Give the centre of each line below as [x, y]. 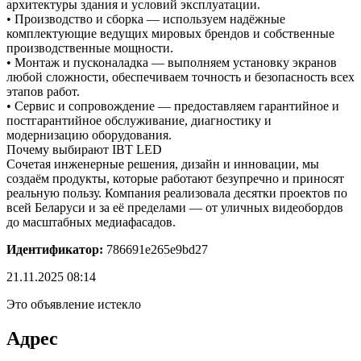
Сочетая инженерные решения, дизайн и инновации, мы [163, 164]
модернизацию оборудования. [89, 135]
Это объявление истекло [74, 304]
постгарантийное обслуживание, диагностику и [139, 120]
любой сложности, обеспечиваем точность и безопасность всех [180, 77]
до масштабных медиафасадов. [91, 222]
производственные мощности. [90, 48]
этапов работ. [43, 91]
